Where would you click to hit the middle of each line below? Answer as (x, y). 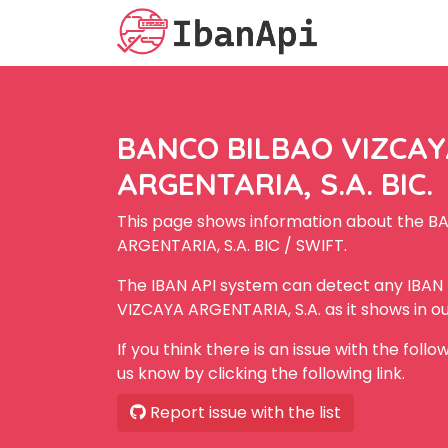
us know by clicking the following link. (261, 373)
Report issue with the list (243, 412)
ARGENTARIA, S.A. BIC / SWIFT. (232, 245)
